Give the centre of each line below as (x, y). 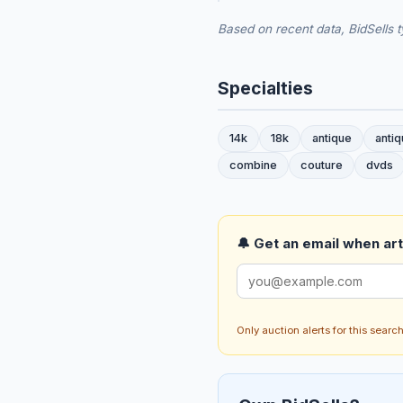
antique (332, 139)
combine (253, 166)
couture (322, 166)
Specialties (265, 89)
